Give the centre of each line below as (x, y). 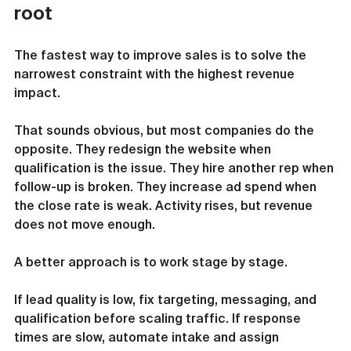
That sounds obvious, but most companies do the (166, 130)
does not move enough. (85, 224)
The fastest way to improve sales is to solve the (162, 55)
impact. (37, 92)
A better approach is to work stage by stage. (151, 262)
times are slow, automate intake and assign (148, 337)
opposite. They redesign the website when (144, 149)
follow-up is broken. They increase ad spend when (167, 186)
